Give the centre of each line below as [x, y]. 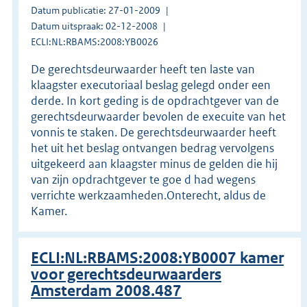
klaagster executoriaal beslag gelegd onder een [151, 85]
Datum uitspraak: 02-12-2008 [94, 26]
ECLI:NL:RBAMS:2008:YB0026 [95, 41]
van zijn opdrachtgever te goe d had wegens [143, 179]
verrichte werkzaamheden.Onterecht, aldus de [148, 195]
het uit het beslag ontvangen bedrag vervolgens [152, 148]
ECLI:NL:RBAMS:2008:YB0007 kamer [157, 258]
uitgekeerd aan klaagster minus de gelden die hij [154, 163]
